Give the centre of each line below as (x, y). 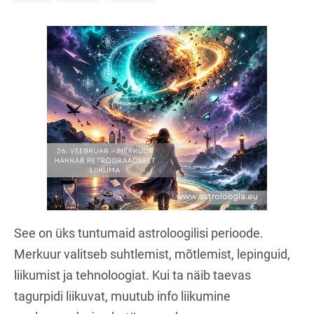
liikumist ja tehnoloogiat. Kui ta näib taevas (132, 275)
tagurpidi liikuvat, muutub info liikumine (122, 296)
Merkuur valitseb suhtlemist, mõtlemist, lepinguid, (152, 254)
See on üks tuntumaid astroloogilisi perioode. (139, 233)
